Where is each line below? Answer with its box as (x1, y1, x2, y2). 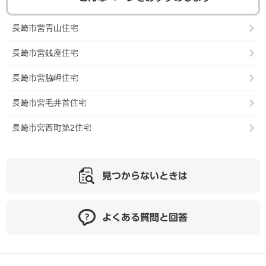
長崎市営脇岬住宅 (12, 73, 78, 83)
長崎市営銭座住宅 (12, 48, 78, 58)
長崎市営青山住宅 (12, 23, 78, 33)
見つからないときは (102, 171, 188, 180)
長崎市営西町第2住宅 (12, 123, 91, 132)
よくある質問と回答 (102, 213, 188, 222)
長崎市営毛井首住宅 (12, 98, 87, 107)
